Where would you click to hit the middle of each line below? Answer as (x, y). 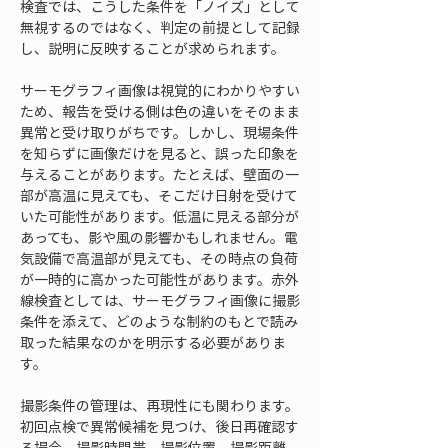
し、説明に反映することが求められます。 (152, 48)
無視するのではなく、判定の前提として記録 (160, 27)
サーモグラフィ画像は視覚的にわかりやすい (160, 90)
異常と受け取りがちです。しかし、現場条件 (159, 132)
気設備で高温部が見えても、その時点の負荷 (159, 258)
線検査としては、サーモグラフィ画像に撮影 (160, 300)
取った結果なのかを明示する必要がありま (153, 342)
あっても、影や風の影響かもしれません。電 (159, 237)
